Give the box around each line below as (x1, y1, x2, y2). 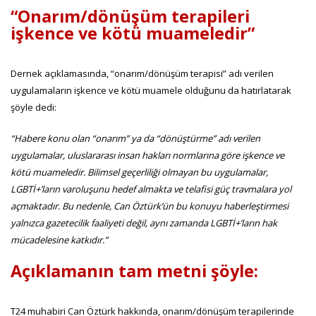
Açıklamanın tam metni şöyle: (11, 259, 258, 282)
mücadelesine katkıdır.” (11, 233, 108, 246)
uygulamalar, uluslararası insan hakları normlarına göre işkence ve (11, 148, 284, 162)
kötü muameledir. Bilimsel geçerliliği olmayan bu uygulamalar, (11, 165, 268, 178)
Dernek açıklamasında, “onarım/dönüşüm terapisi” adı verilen (11, 66, 274, 80)
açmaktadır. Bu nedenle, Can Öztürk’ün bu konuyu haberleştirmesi (11, 199, 288, 212)
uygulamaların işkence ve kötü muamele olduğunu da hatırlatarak (11, 83, 291, 97)
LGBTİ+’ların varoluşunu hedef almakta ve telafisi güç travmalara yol (11, 182, 291, 195)
